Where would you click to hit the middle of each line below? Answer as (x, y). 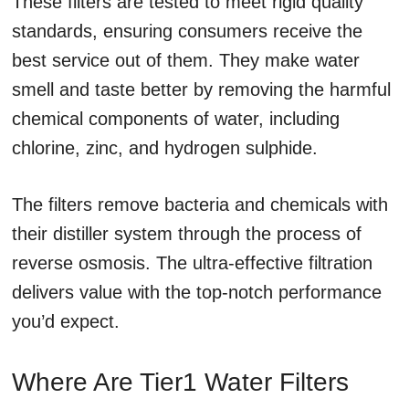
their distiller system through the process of (187, 234)
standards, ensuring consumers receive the (187, 31)
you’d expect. (66, 321)
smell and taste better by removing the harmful (201, 89)
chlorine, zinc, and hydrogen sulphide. (165, 148)
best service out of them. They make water (186, 60)
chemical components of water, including (176, 119)
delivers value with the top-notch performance (197, 292)
